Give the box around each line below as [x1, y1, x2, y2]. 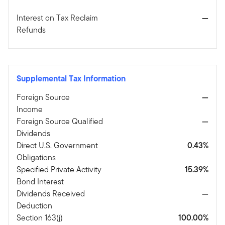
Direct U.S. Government [17, 139, 98, 151]
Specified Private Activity [17, 163, 101, 175]
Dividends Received [17, 187, 85, 199]
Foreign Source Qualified [17, 115, 103, 127]
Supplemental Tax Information [17, 72, 126, 84]
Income [17, 103, 43, 115]
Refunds [17, 24, 48, 36]
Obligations [17, 151, 56, 163]
